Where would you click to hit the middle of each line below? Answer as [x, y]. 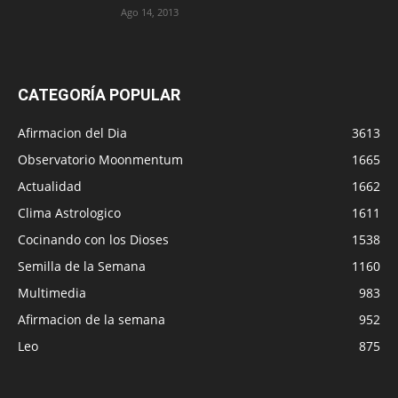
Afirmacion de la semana [92, 320]
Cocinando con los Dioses [93, 240]
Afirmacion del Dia [72, 133]
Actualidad [50, 187]
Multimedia [52, 293]
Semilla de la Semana [82, 267]
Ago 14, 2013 [150, 12]
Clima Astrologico [69, 213]
